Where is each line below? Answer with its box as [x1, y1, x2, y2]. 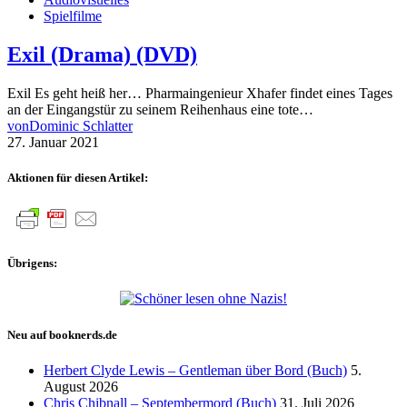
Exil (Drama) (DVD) [7, 42, 197, 66]
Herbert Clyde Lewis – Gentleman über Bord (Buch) [44, 362, 347, 378]
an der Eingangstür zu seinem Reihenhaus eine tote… [7, 101, 313, 117]
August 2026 [44, 378, 118, 394]
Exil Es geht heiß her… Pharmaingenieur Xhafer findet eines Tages [7, 84, 392, 101]
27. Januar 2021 [7, 134, 99, 150]
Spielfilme [44, 7, 102, 24]
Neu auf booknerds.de [7, 327, 117, 342]
